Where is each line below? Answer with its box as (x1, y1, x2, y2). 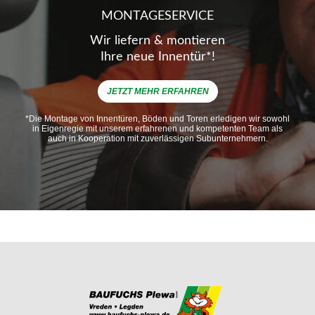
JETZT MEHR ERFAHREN (106, 86, 209, 96)
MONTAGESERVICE (101, 9, 214, 22)
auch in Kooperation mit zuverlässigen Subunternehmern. (47, 133, 268, 143)
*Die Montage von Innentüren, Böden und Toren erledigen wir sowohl (25, 113, 290, 124)
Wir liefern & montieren (90, 34, 225, 47)
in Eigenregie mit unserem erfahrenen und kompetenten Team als (32, 123, 283, 134)
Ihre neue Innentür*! (100, 50, 215, 63)
